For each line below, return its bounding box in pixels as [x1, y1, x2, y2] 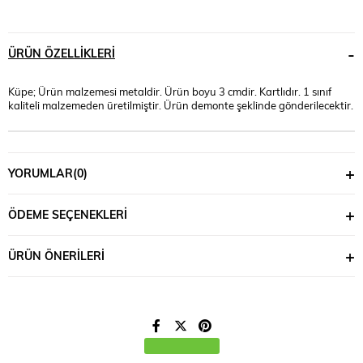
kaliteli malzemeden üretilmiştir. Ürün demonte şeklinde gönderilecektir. [8, 97, 353, 112]
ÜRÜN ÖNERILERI [8, 247, 105, 263]
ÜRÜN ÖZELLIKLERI [8, 45, 115, 61]
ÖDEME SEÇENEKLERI [8, 206, 127, 222]
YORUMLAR [8, 164, 73, 181]
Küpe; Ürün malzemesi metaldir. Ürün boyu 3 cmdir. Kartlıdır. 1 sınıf [8, 83, 331, 98]
